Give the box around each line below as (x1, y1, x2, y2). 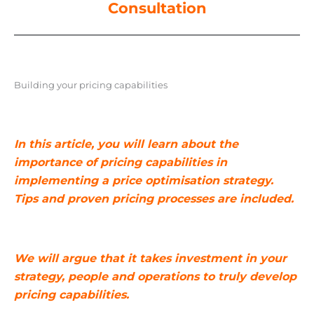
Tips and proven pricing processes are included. (13, 192, 297, 206)
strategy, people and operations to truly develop (13, 270, 296, 284)
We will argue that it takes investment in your (13, 252, 287, 266)
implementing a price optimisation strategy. (13, 174, 273, 188)
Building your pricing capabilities (13, 79, 168, 90)
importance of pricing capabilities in (13, 156, 227, 170)
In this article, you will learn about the (13, 137, 238, 151)
